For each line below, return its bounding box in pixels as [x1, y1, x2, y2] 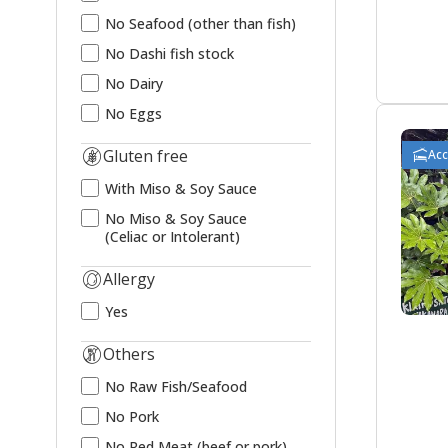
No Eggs [105, 103, 162, 123]
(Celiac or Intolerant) [105, 226, 240, 246]
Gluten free [103, 144, 188, 167]
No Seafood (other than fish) [105, 13, 296, 33]
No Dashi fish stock [105, 43, 234, 63]
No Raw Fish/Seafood [105, 376, 247, 396]
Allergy [103, 267, 155, 290]
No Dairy [105, 73, 163, 93]
